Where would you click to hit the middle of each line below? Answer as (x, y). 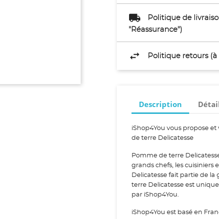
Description (160, 104)
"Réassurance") (155, 30)
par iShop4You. (155, 195)
